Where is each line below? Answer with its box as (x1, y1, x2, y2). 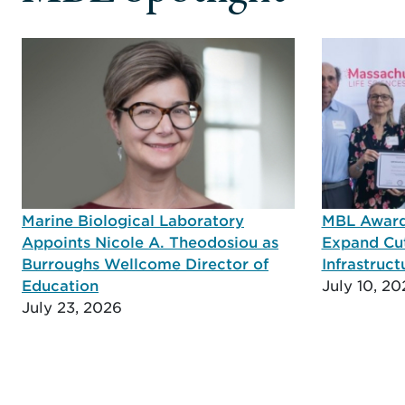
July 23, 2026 (22, 297, 122, 316)
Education (22, 275, 99, 294)
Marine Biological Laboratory (22, 210, 244, 229)
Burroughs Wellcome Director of (22, 253, 268, 272)
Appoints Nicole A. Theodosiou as (22, 231, 278, 250)
